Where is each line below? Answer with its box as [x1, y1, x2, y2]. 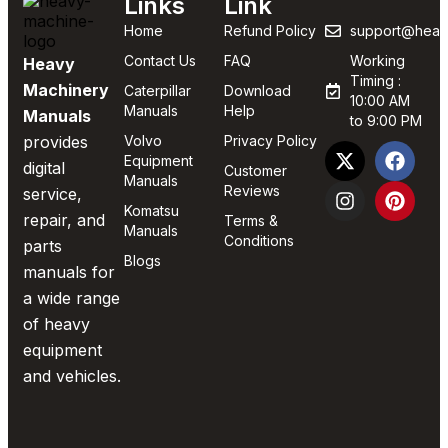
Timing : [349, 72, 401, 90]
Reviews [224, 182, 280, 200]
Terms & [224, 212, 278, 230]
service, [23, 184, 82, 205]
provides [23, 132, 88, 153]
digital [23, 158, 65, 179]
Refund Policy [224, 22, 316, 40]
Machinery [23, 80, 109, 101]
